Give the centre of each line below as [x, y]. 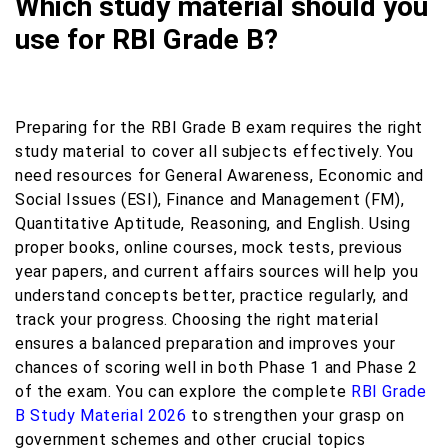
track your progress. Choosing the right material [197, 319]
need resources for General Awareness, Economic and [220, 175]
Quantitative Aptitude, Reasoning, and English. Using [213, 223]
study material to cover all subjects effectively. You [214, 151]
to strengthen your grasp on [295, 415]
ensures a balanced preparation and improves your [205, 343]
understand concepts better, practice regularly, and [212, 295]
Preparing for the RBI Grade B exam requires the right [219, 127]
